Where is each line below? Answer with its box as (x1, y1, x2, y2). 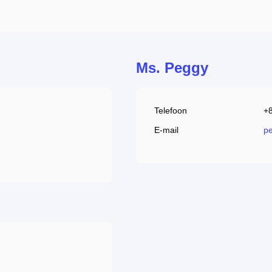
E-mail (154, 125, 178, 135)
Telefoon (154, 106, 187, 115)
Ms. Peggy (136, 59, 208, 76)
